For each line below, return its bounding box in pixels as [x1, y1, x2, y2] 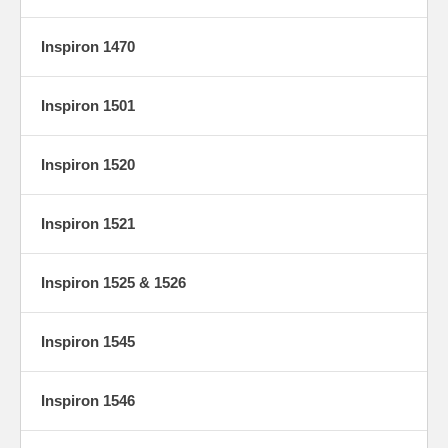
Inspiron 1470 [41, 37, 135, 55]
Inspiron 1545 [41, 332, 135, 350]
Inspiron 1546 [41, 391, 135, 409]
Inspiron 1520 [41, 155, 135, 173]
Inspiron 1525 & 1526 [41, 273, 186, 291]
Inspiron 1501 [41, 96, 135, 114]
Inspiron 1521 [41, 214, 135, 232]
